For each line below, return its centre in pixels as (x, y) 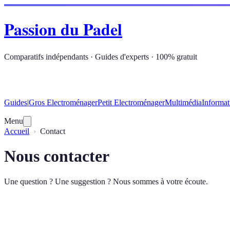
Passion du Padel (63, 29)
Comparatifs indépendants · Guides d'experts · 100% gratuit (101, 56)
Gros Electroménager (63, 102)
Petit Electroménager (131, 102)
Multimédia (183, 102)
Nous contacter (57, 156)
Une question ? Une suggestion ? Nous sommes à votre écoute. (106, 181)
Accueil (17, 131)
